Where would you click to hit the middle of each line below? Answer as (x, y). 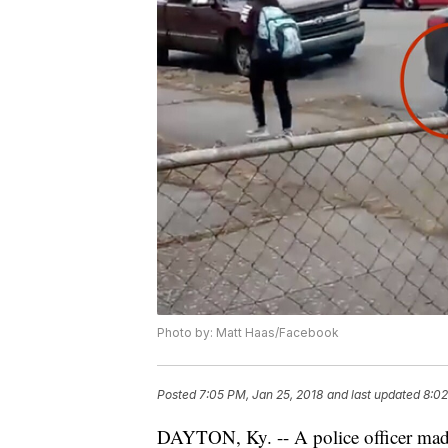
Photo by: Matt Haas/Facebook (248, 333)
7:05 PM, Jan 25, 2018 (261, 395)
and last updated (373, 395)
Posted (178, 395)
